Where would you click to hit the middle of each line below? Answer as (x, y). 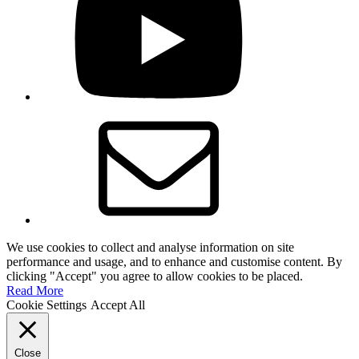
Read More (35, 291)
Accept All (118, 305)
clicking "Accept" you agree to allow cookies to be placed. (155, 276)
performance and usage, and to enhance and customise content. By (174, 262)
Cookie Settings (46, 305)
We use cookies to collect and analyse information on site (150, 248)
